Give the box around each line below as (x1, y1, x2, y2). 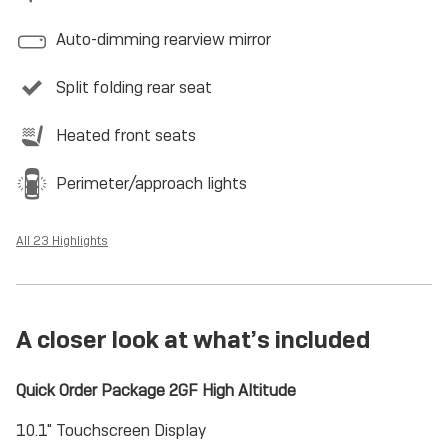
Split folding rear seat (56, 77, 212, 98)
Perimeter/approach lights (56, 173, 247, 194)
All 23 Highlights (16, 233, 108, 249)
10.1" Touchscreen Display (16, 420, 206, 441)
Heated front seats (56, 125, 196, 146)
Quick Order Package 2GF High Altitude (16, 380, 296, 401)
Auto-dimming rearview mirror (56, 29, 271, 50)
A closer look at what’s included (16, 324, 370, 355)
